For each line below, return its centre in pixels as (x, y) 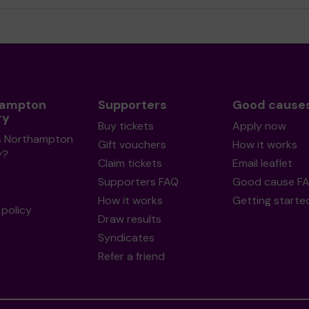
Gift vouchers (132, 144)
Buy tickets (126, 126)
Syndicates (126, 238)
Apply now (259, 126)
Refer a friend (131, 256)
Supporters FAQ (138, 182)
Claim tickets (130, 163)
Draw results (129, 219)
